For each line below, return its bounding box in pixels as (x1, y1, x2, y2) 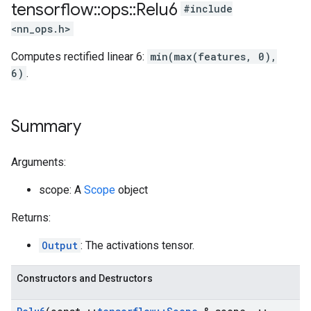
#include (183, 2, 233, 16)
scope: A (39, 183, 84, 196)
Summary (11, 116, 81, 137)
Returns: (11, 211, 51, 224)
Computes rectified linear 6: (11, 50, 147, 63)
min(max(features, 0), (150, 50, 277, 63)
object (115, 183, 148, 196)
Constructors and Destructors (17, 273, 153, 284)
